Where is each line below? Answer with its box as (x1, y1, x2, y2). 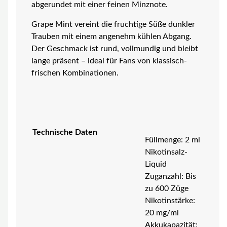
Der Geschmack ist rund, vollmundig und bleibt (31, 45, 198, 53)
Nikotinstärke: (144, 197, 195, 205)
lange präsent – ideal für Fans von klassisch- (31, 57, 187, 65)
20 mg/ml (144, 209, 179, 217)
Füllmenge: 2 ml (144, 136, 200, 144)
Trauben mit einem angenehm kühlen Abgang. (31, 33, 192, 41)
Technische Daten (32, 128, 97, 136)
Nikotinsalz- (144, 148, 187, 157)
